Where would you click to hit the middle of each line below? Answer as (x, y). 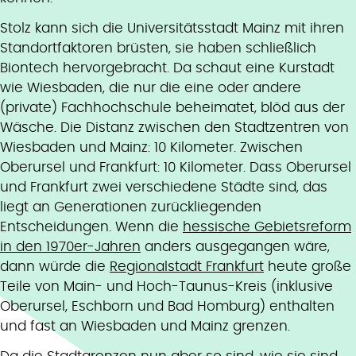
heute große (308, 266)
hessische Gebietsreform (267, 226)
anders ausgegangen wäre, (235, 246)
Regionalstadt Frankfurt (187, 266)
